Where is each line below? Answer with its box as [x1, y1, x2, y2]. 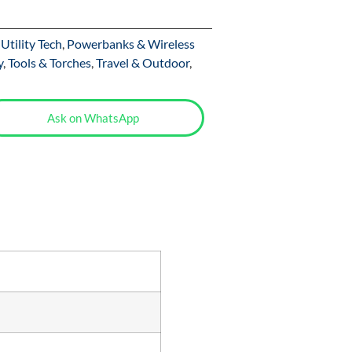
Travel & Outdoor [96, 55, 190, 71]
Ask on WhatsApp [47, 111, 140, 126]
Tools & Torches [8, 55, 92, 71]
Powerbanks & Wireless [67, 36, 196, 52]
